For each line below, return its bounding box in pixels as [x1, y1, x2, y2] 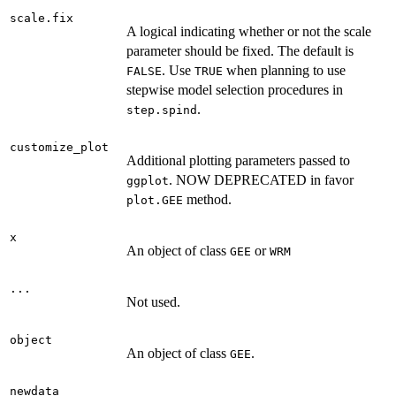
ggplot [126, 173, 169, 187]
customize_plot [10, 140, 109, 154]
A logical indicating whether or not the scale [126, 23, 371, 39]
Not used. [126, 293, 180, 309]
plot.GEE [126, 193, 183, 207]
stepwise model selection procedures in [126, 81, 343, 97]
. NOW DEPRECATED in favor [169, 171, 354, 187]
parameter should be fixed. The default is [126, 42, 354, 58]
